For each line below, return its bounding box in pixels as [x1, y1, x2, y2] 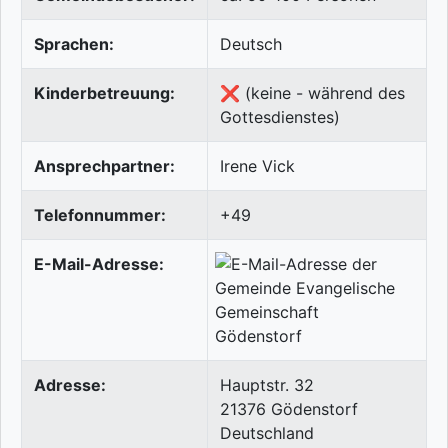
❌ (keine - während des [220, 83, 405, 104]
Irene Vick [220, 156, 295, 177]
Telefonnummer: [34, 205, 166, 226]
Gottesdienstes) [220, 107, 340, 128]
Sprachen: [34, 34, 114, 55]
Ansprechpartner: [34, 156, 175, 177]
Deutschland [220, 423, 314, 444]
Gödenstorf [271, 399, 358, 420]
